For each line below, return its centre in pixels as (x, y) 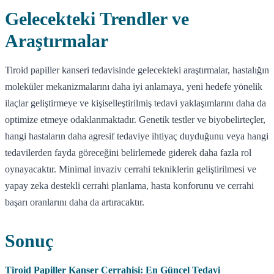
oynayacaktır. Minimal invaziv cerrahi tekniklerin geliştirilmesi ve (131, 169)
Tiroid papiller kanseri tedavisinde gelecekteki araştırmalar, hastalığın (137, 70)
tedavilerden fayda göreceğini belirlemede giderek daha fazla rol (128, 152)
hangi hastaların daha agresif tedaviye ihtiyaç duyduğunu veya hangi (137, 136)
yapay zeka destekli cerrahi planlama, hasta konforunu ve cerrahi (129, 185)
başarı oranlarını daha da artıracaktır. (75, 202)
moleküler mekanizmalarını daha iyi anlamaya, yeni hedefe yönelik (134, 86)
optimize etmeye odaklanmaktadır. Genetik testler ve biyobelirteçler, (135, 119)
